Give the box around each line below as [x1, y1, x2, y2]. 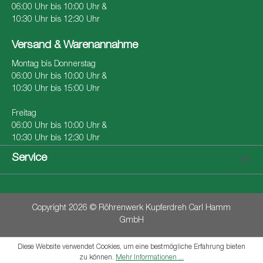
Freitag [12, 110, 36, 119]
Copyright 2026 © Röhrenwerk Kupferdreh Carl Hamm [32, 204, 231, 213]
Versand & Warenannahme [12, 40, 138, 52]
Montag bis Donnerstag [12, 60, 96, 69]
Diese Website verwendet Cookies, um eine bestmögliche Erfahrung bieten [18, 244, 245, 251]
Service [12, 153, 47, 164]
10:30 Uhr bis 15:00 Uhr [12, 85, 100, 94]
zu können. [79, 254, 116, 261]
